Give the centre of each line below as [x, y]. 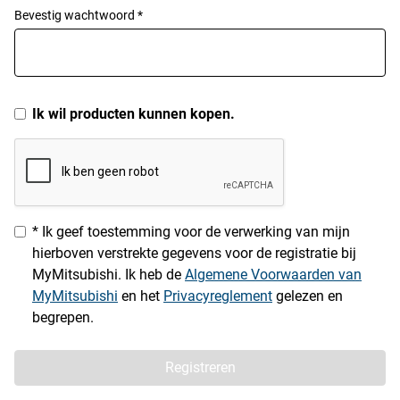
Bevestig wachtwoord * [79, 15]
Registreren [200, 367]
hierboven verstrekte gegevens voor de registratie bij [194, 253]
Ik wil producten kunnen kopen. [133, 114]
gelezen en [308, 296]
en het [141, 296]
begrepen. [63, 317]
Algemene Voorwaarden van [273, 275]
